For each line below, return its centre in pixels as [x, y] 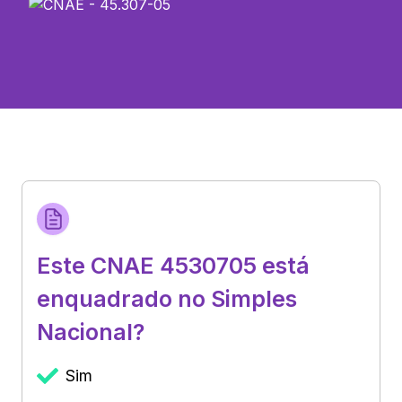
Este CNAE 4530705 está [173, 265]
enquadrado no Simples [167, 298]
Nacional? [91, 332]
